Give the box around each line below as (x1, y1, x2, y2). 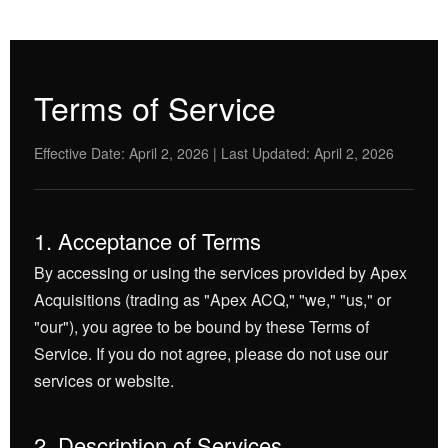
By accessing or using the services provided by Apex (34, 261, 407, 284)
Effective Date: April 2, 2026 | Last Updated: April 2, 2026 (34, 143, 394, 163)
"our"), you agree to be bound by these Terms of (34, 315, 369, 338)
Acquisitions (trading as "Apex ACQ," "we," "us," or (34, 288, 391, 311)
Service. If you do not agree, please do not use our (34, 342, 388, 365)
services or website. (34, 369, 174, 392)
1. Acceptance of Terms (34, 225, 261, 256)
